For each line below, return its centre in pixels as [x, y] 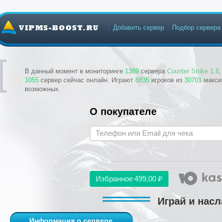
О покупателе [123, 111]
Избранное [114, 179]
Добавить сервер [139, 28]
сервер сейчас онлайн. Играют [87, 80]
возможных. [43, 89]
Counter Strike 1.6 [193, 71]
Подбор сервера [196, 28]
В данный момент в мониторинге [75, 71]
